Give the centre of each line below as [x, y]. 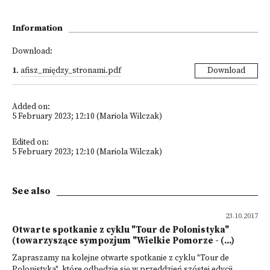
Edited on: [30, 143]
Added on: [31, 107]
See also [32, 191]
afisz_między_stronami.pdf [71, 71]
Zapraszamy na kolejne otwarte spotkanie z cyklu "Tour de [121, 258]
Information [37, 28]
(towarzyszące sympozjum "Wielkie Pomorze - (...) [123, 241]
